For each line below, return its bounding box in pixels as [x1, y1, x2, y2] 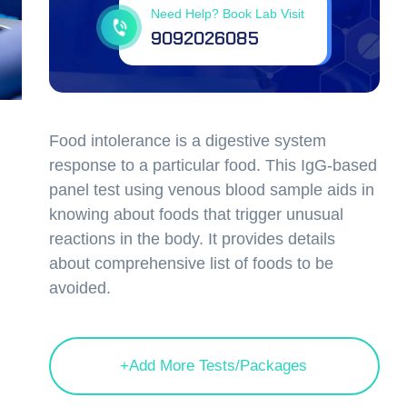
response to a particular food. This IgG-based [48, 156, 377, 174]
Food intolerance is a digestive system [48, 132, 326, 150]
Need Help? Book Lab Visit [151, 6, 305, 21]
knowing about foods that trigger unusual [48, 205, 343, 223]
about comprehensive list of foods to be [48, 254, 333, 273]
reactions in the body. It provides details [48, 230, 335, 248]
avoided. [48, 279, 111, 297]
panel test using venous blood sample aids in [48, 181, 374, 199]
